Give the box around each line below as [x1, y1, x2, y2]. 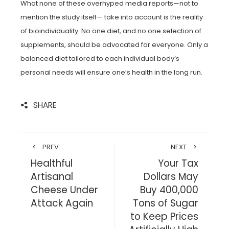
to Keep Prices [130, 209, 198, 223]
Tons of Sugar [133, 196, 198, 210]
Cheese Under [31, 182, 98, 197]
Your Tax [158, 156, 198, 170]
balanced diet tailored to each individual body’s [20, 53, 179, 63]
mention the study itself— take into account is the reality [20, 12, 203, 22]
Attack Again [31, 196, 93, 210]
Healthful [31, 156, 73, 170]
